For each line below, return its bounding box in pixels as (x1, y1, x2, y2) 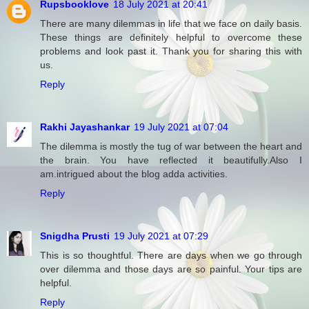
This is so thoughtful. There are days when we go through (40, 249, 302, 261)
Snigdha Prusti (40, 230, 110, 241)
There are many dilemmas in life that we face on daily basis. (40, 17, 302, 29)
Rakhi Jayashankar (40, 121, 130, 132)
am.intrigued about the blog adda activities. (40, 168, 228, 179)
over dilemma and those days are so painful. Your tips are (40, 263, 302, 275)
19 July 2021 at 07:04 (134, 121, 228, 132)
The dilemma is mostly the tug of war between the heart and (40, 140, 302, 152)
